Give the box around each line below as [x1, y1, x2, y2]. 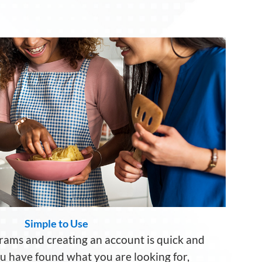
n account [96, 233, 147, 246]
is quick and [147, 233, 205, 246]
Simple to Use [24, 216, 88, 230]
